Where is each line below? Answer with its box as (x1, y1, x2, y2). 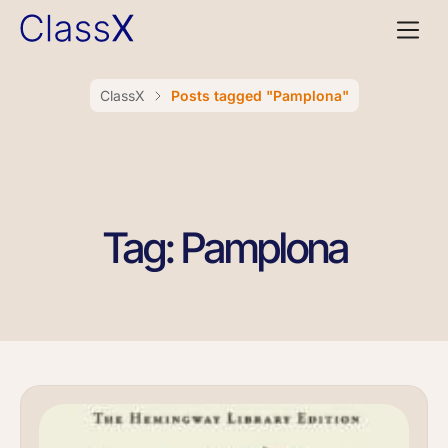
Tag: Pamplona (101, 222, 347, 273)
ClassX (99, 87, 145, 104)
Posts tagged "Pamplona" (170, 87, 349, 104)
